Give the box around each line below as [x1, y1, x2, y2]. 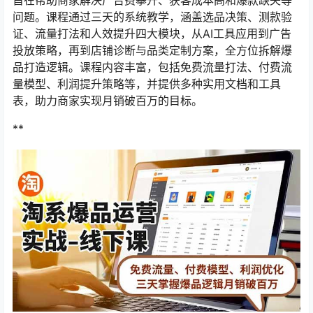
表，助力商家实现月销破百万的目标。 [13, 94, 203, 108]
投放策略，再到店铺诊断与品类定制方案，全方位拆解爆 [13, 43, 292, 58]
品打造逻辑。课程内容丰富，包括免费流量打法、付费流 [13, 60, 292, 75]
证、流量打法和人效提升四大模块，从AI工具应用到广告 [13, 27, 291, 41]
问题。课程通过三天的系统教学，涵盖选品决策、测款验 [13, 10, 292, 24]
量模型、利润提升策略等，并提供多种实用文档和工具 [13, 77, 281, 92]
